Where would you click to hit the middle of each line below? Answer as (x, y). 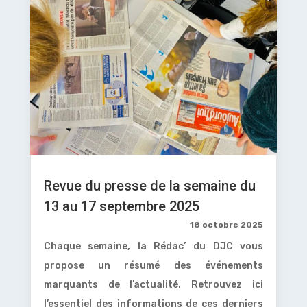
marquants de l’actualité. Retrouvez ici (153, 284)
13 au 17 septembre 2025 (121, 206)
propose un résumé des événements (153, 265)
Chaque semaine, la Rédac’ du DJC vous (153, 246)
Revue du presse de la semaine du (149, 185)
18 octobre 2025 (227, 224)
